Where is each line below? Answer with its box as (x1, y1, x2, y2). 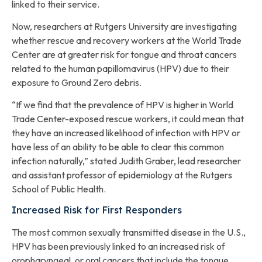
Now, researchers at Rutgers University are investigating (12, 20, 237, 32)
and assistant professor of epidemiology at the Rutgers (12, 169, 232, 181)
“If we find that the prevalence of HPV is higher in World (12, 99, 233, 111)
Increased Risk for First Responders (12, 204, 182, 216)
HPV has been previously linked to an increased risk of (12, 240, 225, 252)
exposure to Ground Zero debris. (12, 76, 142, 88)
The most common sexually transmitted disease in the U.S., (12, 226, 246, 238)
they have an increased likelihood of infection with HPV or (12, 127, 240, 139)
